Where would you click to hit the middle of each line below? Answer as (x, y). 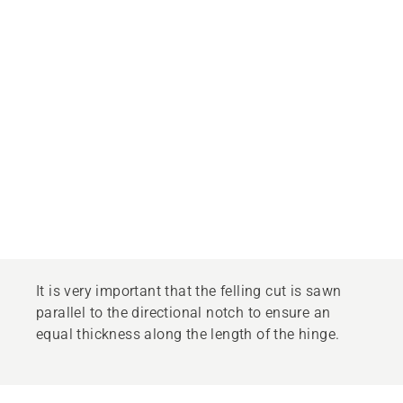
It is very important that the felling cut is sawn (189, 291)
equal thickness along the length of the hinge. (188, 334)
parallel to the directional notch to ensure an (184, 312)
